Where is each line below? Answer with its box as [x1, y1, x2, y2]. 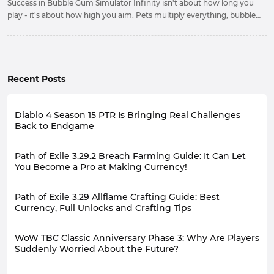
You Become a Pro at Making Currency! [15, 161, 187, 172]
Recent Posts [7, 73, 65, 84]
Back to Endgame [15, 120, 94, 131]
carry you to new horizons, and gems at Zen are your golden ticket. [7, 23, 253, 32]
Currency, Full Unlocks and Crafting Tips [15, 202, 191, 213]
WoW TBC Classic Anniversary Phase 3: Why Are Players [15, 232, 259, 243]
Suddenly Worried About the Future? [15, 243, 179, 254]
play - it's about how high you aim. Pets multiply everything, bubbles [7, 10, 259, 20]
